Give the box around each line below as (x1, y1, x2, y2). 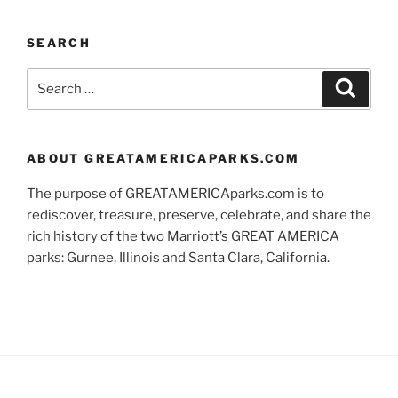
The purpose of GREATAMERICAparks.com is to (27, 186, 324, 203)
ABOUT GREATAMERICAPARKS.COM (27, 150, 300, 165)
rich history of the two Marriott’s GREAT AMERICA (27, 228, 339, 245)
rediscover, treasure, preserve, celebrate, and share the (27, 207, 371, 224)
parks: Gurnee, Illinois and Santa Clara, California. (27, 250, 330, 267)
